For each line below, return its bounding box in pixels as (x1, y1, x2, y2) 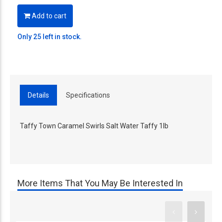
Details (28, 91, 49, 99)
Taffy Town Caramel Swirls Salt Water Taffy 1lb (20, 121, 168, 130)
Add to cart (30, 11, 66, 20)
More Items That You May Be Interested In (17, 177, 183, 188)
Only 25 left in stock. (17, 32, 82, 41)
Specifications (66, 91, 110, 99)
